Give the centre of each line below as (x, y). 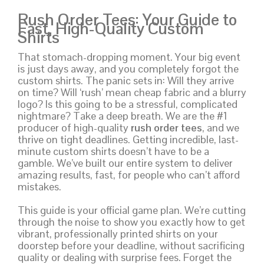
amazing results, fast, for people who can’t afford (129, 175)
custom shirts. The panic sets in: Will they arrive (126, 81)
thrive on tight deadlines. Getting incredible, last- (128, 140)
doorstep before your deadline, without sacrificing (131, 246)
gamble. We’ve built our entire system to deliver (125, 163)
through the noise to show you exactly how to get (131, 222)
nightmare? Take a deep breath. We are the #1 (123, 116)
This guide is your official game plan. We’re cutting (132, 210)
